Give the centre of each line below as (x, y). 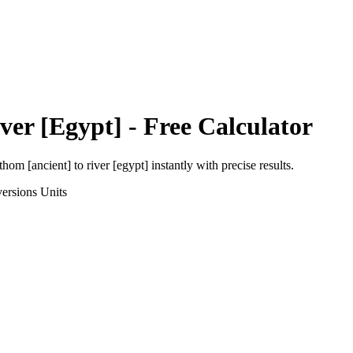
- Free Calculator (217, 126)
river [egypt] (117, 165)
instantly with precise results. (221, 165)
